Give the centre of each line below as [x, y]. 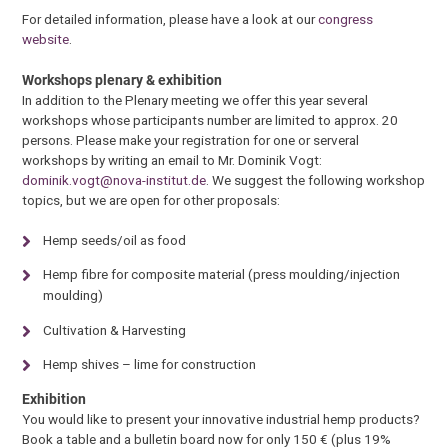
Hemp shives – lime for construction [149, 364]
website [46, 39]
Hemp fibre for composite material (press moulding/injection [221, 274]
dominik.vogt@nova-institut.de [114, 179]
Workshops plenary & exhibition [122, 79]
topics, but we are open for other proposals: [151, 199]
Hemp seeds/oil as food [114, 239]
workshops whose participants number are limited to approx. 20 [210, 119]
